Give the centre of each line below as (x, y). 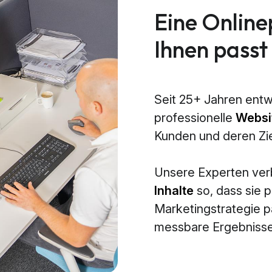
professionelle (195, 118)
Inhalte (174, 191)
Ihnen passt (211, 49)
